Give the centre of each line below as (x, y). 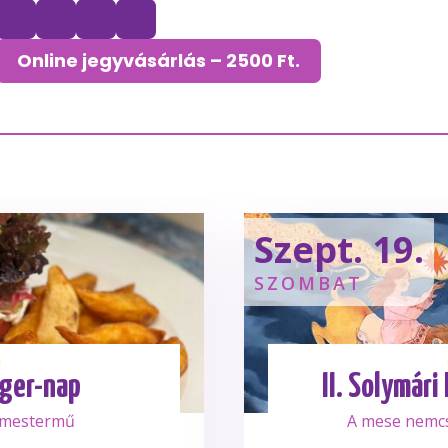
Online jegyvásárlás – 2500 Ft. (158, 60)
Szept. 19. (339, 249)
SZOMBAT (308, 283)
